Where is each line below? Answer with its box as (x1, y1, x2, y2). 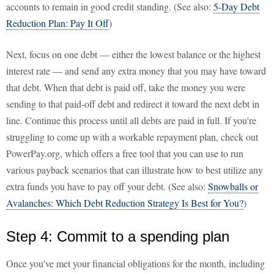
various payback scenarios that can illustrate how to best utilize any (6, 163, 263, 177)
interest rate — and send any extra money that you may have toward (6, 64, 266, 78)
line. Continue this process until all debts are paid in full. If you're (6, 114, 256, 127)
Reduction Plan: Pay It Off (6, 17, 109, 30)
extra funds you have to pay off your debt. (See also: (6, 180, 208, 193)
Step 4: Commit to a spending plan (6, 228, 229, 245)
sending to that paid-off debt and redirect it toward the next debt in (6, 97, 259, 111)
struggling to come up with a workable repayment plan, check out (6, 130, 258, 144)
